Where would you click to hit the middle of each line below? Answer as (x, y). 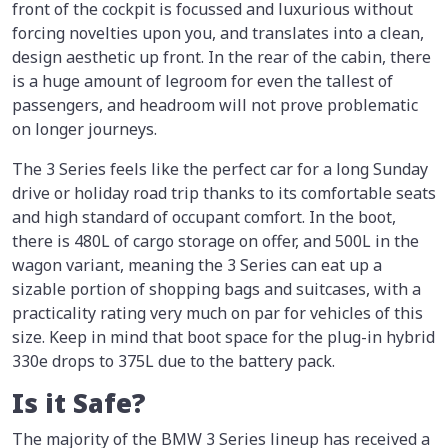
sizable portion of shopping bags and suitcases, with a (216, 289)
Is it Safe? (78, 404)
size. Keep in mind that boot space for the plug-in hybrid (223, 337)
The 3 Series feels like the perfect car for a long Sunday (220, 169)
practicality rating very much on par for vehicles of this (217, 313)
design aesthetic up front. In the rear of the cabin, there (221, 57)
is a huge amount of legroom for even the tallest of (202, 81)
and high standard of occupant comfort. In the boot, (204, 217)
